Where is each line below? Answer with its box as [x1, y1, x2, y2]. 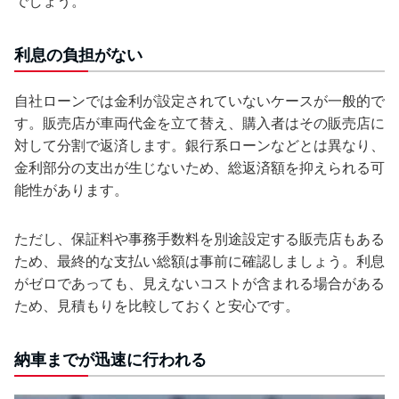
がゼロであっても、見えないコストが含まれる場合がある [14, 274, 385, 293]
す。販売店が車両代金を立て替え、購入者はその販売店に [14, 114, 385, 133]
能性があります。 [14, 181, 128, 199]
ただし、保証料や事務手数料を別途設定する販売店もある [14, 230, 385, 248]
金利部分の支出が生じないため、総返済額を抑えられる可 [14, 159, 385, 177]
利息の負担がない [14, 45, 142, 65]
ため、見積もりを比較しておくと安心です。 [14, 297, 299, 315]
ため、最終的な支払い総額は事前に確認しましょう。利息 [14, 252, 385, 271]
